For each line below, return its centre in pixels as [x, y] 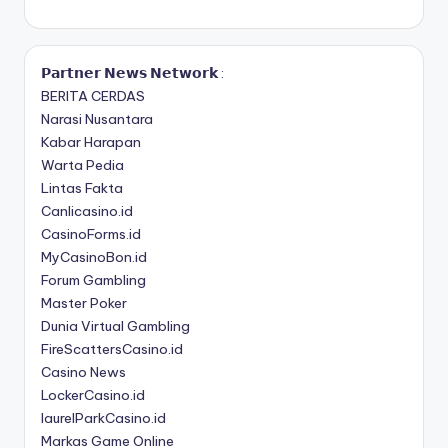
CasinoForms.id [91, 234]
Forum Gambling [93, 280]
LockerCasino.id [93, 395]
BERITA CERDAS [93, 96]
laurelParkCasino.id [103, 418]
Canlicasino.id [87, 211]
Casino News [83, 372]
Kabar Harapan [91, 142]
